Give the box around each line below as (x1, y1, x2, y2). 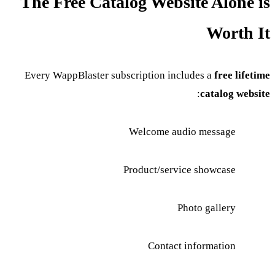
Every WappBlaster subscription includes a (25, 69, 215, 81)
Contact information (149, 239, 236, 252)
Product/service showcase (124, 163, 236, 176)
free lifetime (215, 69, 271, 81)
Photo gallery (178, 201, 236, 214)
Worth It (207, 23, 271, 42)
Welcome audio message (130, 125, 236, 137)
